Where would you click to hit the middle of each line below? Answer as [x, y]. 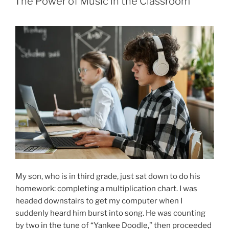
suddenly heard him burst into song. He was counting [110, 213]
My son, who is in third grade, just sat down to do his [108, 177]
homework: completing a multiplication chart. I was [106, 189]
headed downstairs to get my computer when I [99, 201]
